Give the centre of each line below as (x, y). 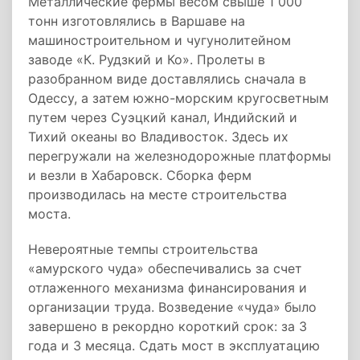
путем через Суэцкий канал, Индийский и (163, 117)
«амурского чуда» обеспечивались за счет (165, 268)
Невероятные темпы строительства (143, 249)
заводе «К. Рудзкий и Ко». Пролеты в (147, 59)
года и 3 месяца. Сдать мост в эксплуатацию (174, 346)
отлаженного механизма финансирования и (168, 288)
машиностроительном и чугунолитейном (160, 40)
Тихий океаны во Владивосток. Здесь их (158, 137)
